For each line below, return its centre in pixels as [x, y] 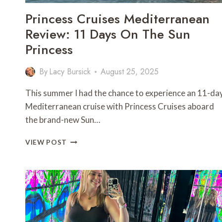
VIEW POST [46, 142]
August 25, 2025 [130, 72]
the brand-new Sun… [63, 120]
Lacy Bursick [70, 72]
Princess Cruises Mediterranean [117, 19]
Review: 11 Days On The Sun [108, 34]
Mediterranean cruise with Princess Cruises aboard [120, 107]
